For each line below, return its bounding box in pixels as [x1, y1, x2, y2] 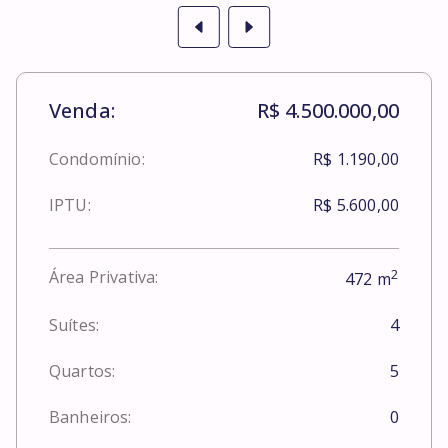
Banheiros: [49, 406, 132, 429]
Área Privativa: [49, 266, 159, 289]
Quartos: [49, 360, 116, 383]
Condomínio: [49, 147, 145, 170]
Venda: [49, 96, 115, 124]
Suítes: [49, 314, 100, 337]
